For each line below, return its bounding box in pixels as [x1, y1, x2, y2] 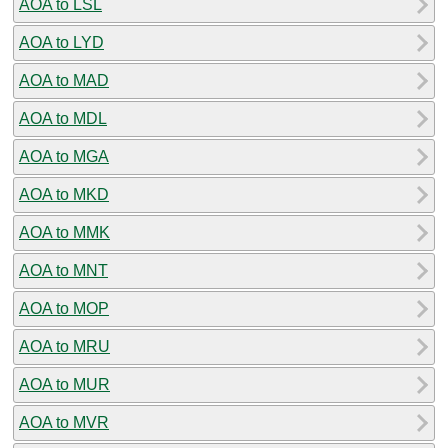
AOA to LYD [19, 33, 104, 51]
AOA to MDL [19, 109, 107, 127]
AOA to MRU [19, 337, 110, 355]
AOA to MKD [19, 185, 109, 203]
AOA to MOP [19, 299, 109, 317]
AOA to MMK [19, 223, 110, 241]
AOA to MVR [19, 413, 109, 431]
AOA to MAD [19, 71, 109, 89]
